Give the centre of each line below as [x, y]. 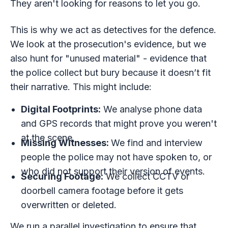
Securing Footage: [62, 177]
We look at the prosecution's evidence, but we [108, 44]
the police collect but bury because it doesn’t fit [110, 72]
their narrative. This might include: [81, 87]
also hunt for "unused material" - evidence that [108, 58]
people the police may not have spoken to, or [117, 157]
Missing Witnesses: [66, 143]
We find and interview [157, 143]
